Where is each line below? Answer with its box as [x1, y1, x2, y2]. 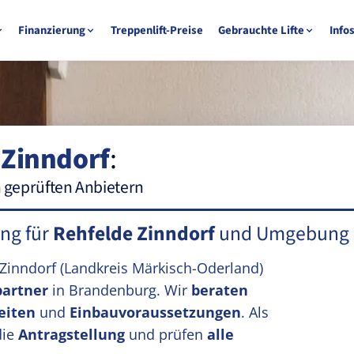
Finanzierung [18, 21, 86, 39]
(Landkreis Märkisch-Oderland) [60, 258, 263, 277]
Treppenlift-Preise [111, 21, 204, 39]
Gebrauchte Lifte [218, 21, 305, 39]
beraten [191, 281, 248, 299]
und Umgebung [215, 220, 349, 248]
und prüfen [125, 325, 207, 344]
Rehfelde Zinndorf [53, 220, 215, 248]
